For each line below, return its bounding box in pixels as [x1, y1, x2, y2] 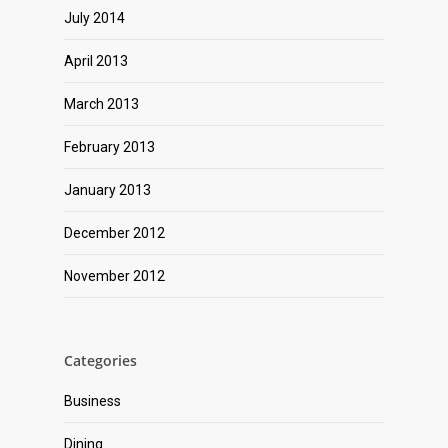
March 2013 [64, 96, 139, 113]
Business [64, 393, 121, 410]
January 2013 [64, 182, 151, 199]
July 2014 [64, 10, 125, 27]
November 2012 [64, 268, 165, 285]
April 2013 [64, 53, 128, 70]
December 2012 [64, 225, 165, 242]
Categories [64, 351, 137, 371]
